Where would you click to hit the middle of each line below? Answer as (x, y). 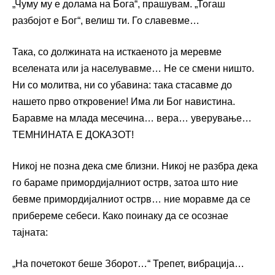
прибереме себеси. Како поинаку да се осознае (120, 216)
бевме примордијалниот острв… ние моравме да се (131, 199)
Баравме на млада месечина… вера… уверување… (132, 118)
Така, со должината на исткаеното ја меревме (117, 52)
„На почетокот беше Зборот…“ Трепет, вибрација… (128, 264)
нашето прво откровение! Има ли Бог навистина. (124, 102)
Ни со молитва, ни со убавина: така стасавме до (122, 85)
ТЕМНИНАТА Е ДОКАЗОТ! (73, 135)
